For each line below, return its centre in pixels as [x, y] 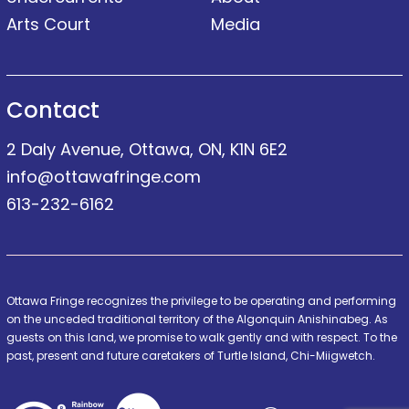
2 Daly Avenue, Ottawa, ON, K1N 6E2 [147, 150]
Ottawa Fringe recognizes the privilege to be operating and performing [201, 301]
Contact [53, 110]
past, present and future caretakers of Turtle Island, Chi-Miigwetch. [191, 356]
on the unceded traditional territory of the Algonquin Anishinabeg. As [197, 320]
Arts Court [48, 25]
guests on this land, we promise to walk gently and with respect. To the [202, 338]
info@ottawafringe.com [104, 177]
